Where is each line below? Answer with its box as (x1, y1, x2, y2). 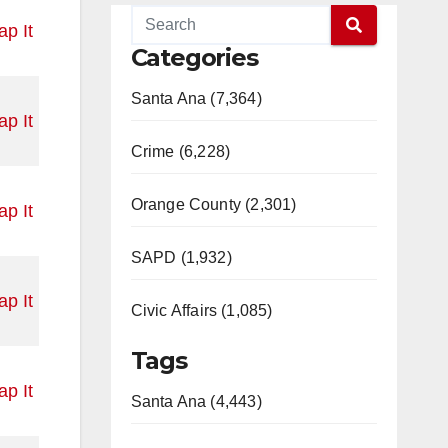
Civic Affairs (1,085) (130, 302, 273, 319)
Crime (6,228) (130, 143, 231, 160)
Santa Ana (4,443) (130, 393, 262, 410)
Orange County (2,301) (130, 196, 297, 213)
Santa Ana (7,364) (130, 90, 262, 107)
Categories (130, 43, 258, 72)
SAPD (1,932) (130, 249, 232, 266)
